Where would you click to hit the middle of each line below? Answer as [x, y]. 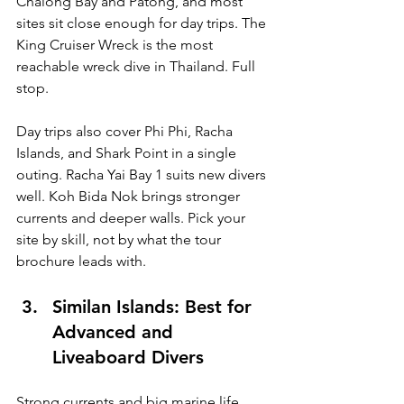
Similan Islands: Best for [155, 307]
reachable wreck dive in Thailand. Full [138, 67]
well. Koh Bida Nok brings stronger [130, 197]
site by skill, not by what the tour [120, 240]
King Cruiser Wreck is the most [116, 45]
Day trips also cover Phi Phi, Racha [126, 132]
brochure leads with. [81, 262]
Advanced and [115, 332]
